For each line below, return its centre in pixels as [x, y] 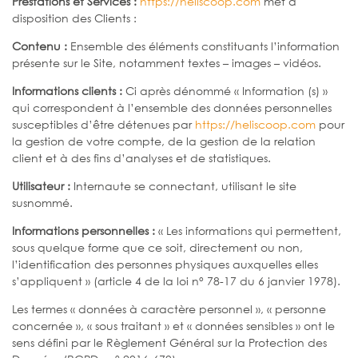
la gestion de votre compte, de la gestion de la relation [164, 141]
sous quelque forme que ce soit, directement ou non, [157, 247]
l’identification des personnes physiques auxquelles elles [165, 264]
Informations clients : [67, 90]
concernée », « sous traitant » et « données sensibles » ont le [173, 325]
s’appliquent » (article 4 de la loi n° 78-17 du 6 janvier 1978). [176, 280]
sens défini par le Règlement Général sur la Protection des [169, 342]
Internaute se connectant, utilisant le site [183, 185]
